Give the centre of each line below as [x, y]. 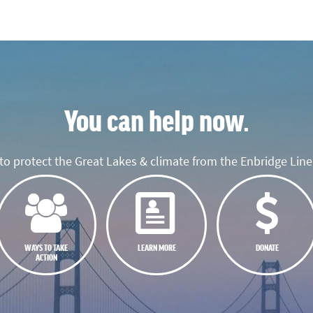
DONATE [267, 247]
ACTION [46, 256]
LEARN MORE [156, 247]
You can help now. [156, 120]
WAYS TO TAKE [46, 247]
